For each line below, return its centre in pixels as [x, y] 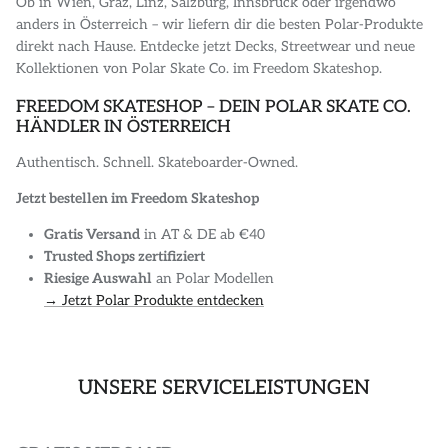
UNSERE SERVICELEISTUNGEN [224, 387]
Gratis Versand [92, 234]
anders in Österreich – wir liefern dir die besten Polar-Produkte [219, 24]
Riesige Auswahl [98, 278]
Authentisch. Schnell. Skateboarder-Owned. [157, 162]
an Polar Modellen [213, 278]
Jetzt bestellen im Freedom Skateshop [137, 198]
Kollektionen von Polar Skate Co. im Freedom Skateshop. [199, 68]
